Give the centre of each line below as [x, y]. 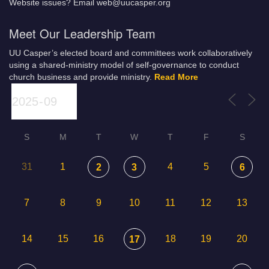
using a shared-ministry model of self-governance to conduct [124, 65]
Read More [176, 77]
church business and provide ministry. [82, 77]
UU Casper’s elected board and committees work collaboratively [131, 53]
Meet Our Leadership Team [82, 33]
